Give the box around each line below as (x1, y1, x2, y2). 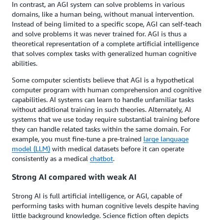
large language (143, 135, 189, 143)
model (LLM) (12, 144, 50, 153)
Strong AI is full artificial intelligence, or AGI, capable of (12, 191, 182, 200)
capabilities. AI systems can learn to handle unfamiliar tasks (12, 95, 194, 104)
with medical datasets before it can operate (50, 144, 184, 153)
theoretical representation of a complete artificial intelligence (12, 39, 199, 48)
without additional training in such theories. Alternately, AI (12, 105, 191, 113)
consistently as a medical (12, 154, 90, 163)
